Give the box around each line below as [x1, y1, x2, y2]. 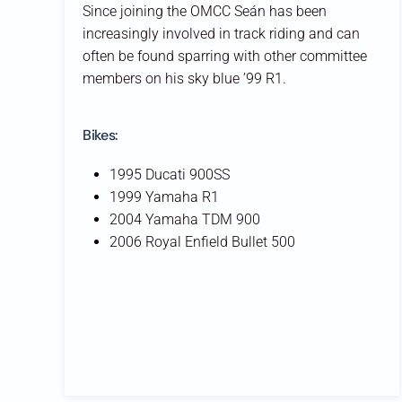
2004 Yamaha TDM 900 [109, 210, 260, 228]
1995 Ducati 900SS [109, 165, 230, 183]
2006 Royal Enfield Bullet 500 [109, 232, 295, 250]
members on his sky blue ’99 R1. [83, 69, 290, 87]
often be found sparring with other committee [83, 47, 367, 65]
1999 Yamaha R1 [109, 188, 219, 205]
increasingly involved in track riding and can [83, 24, 360, 42]
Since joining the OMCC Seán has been [83, 2, 327, 20]
